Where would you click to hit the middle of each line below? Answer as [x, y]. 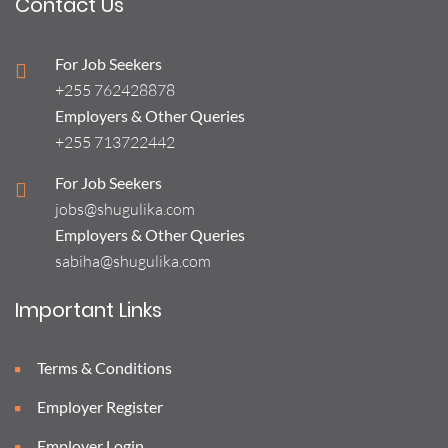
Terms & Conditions [103, 367]
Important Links [88, 310]
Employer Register [98, 406]
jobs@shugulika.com [125, 209]
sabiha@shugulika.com [133, 261]
